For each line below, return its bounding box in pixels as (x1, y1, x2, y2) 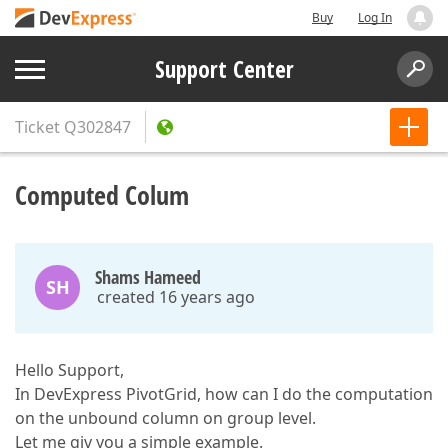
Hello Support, (15, 359, 124, 381)
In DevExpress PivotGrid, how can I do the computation (15, 383, 433, 405)
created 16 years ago (97, 286, 255, 308)
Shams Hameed (95, 265, 201, 289)
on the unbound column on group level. (15, 407, 316, 429)
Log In (358, 9, 392, 26)
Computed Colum (15, 177, 189, 213)
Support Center (154, 53, 294, 85)
